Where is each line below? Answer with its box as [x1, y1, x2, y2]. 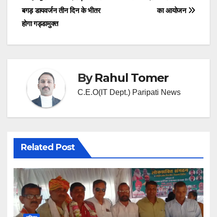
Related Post [20, 142, 75, 153]
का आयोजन [157, 6, 188, 15]
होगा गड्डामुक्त [22, 19, 58, 28]
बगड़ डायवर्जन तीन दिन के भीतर [22, 6, 101, 15]
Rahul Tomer [94, 71, 169, 85]
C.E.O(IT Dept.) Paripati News [77, 88, 181, 97]
